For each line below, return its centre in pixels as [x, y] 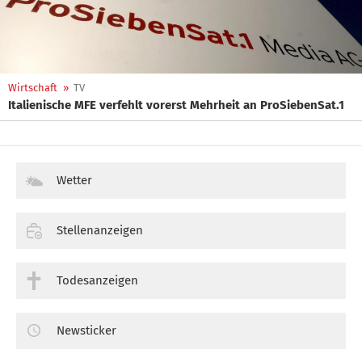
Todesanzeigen [97, 280]
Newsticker [86, 330]
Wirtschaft [33, 88]
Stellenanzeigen [100, 230]
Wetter [74, 180]
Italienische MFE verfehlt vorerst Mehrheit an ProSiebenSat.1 [176, 105]
